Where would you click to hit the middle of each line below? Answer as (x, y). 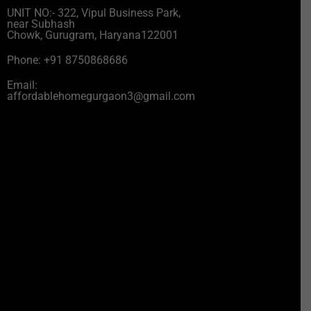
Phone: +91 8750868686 (67, 60)
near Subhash (41, 24)
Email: (22, 85)
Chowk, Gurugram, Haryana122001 (92, 35)
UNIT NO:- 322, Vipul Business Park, (93, 13)
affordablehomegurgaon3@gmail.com (101, 96)
